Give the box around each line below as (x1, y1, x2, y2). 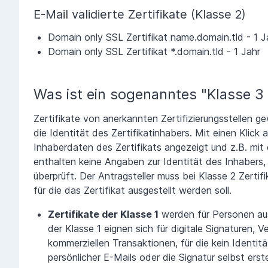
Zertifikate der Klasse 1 (48, 208, 159, 220)
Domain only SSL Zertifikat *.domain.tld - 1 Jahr (48, 45, 260, 57)
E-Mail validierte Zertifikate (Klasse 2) (33, 7, 246, 22)
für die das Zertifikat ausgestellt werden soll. (33, 184, 232, 196)
